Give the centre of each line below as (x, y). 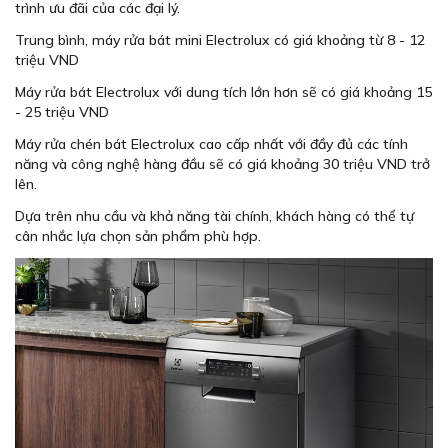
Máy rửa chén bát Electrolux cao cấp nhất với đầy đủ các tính (211, 143)
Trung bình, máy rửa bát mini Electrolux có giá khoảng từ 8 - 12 (220, 39)
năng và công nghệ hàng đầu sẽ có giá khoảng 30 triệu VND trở (222, 163)
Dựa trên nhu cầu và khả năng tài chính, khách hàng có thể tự (214, 215)
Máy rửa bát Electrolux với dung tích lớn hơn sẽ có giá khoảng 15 (223, 91)
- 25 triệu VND (62, 111)
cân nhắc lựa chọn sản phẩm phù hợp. (140, 235)
